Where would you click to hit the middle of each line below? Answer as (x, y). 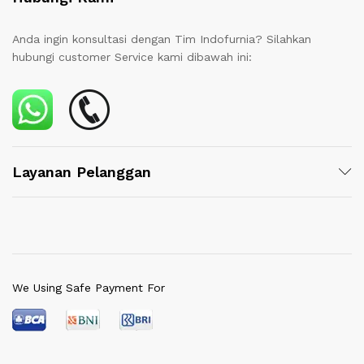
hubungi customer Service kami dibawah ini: (132, 56)
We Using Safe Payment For (89, 287)
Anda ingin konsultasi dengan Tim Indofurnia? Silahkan (162, 39)
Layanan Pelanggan (82, 171)
